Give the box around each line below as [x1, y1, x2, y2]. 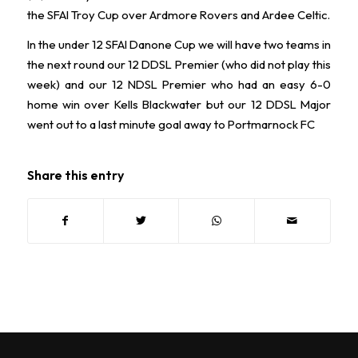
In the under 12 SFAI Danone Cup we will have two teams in [26, 37, 332, 53]
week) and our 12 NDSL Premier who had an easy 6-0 [26, 77, 332, 93]
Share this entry [26, 167, 124, 184]
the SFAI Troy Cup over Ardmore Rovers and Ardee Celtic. [26, 6, 330, 22]
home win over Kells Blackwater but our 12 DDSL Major [26, 97, 332, 113]
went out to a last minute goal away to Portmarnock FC [26, 117, 315, 133]
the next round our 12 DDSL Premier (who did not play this [26, 57, 332, 73]
